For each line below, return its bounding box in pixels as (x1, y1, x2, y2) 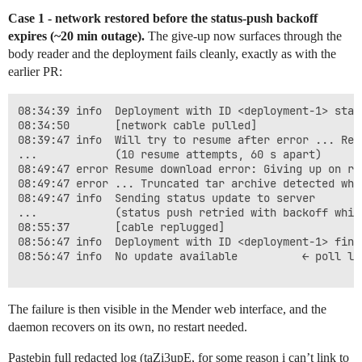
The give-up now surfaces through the (145, 29, 342, 44)
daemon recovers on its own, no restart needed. (8, 320, 247, 335)
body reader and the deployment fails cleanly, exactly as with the (8, 47, 336, 61)
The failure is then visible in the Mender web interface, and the (8, 302, 326, 317)
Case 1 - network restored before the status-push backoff (8, 11, 318, 26)
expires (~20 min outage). (8, 29, 145, 44)
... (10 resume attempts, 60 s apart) (18, 147, 322, 162)
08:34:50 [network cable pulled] (18, 118, 257, 133)
